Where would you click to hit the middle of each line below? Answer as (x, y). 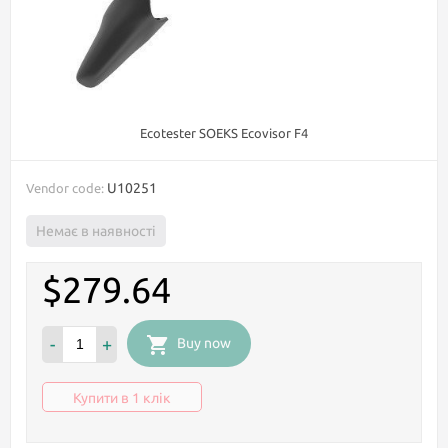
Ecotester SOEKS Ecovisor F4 (224, 133)
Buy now (204, 343)
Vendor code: (65, 188)
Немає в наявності (96, 231)
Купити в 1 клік (122, 398)
